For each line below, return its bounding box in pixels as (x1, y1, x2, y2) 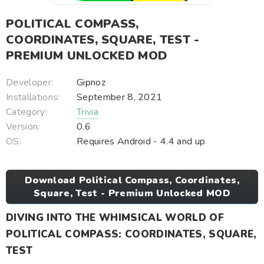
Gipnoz (77, 76, 105, 89)
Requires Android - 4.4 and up (77, 135, 206, 148)
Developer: (6, 76, 54, 89)
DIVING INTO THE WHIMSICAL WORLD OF (6, 211, 224, 225)
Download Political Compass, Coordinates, (25, 174, 239, 187)
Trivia (77, 105, 98, 118)
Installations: (6, 91, 60, 104)
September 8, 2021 (77, 91, 163, 104)
